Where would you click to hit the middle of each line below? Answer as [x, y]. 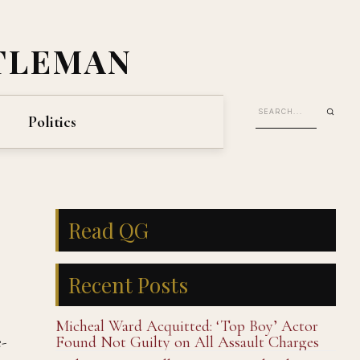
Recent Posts [128, 285]
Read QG [108, 230]
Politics [52, 122]
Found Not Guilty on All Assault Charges [187, 342]
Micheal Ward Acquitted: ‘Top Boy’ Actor [186, 326]
